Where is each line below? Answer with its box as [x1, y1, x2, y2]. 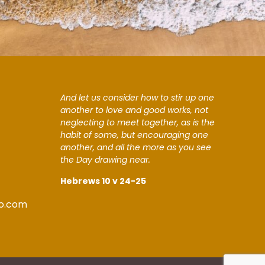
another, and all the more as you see [60, 141, 212, 154]
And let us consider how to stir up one [60, 92, 215, 104]
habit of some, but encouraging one [60, 129, 209, 141]
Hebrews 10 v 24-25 [60, 174, 147, 187]
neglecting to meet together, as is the [60, 117, 215, 129]
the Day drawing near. [60, 154, 151, 166]
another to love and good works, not [60, 104, 209, 117]
